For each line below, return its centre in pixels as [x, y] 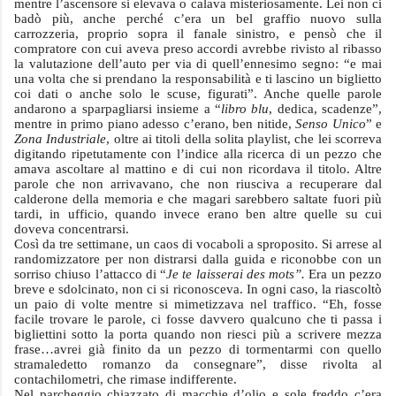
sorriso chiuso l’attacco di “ [91, 274]
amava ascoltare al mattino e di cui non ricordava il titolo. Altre [198, 169]
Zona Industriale [61, 139]
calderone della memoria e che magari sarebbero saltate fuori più [198, 199]
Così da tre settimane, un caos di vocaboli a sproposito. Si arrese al [198, 244]
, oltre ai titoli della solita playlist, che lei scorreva [244, 139]
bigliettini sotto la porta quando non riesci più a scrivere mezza [198, 334]
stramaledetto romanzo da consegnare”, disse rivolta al [198, 364]
